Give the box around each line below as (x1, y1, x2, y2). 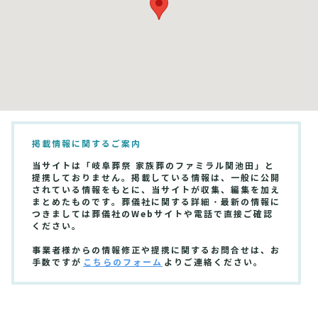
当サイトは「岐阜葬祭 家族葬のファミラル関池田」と (32, 160, 275, 172)
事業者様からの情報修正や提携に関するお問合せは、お (32, 245, 280, 256)
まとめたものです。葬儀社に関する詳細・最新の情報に (32, 197, 280, 208)
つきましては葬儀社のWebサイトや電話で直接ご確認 (32, 209, 273, 220)
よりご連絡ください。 (164, 257, 263, 268)
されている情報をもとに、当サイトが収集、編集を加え (32, 185, 280, 196)
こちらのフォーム (83, 257, 163, 268)
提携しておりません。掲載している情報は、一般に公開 (32, 172, 280, 184)
